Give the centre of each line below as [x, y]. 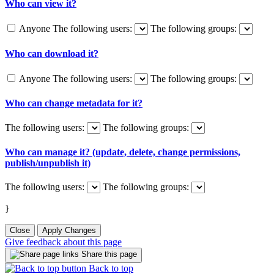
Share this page [108, 254]
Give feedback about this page [63, 242]
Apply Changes [69, 231]
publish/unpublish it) [48, 163]
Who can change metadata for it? [74, 103]
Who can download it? [52, 53]
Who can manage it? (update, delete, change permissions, [123, 152]
